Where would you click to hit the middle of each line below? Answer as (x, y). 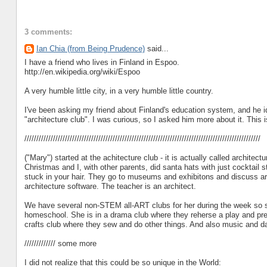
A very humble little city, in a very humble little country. (119, 91)
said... (156, 49)
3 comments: (48, 32)
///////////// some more (60, 243)
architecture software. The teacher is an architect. (110, 186)
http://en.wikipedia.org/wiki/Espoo (82, 72)
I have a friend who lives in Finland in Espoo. (102, 62)
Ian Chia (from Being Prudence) (90, 49)
